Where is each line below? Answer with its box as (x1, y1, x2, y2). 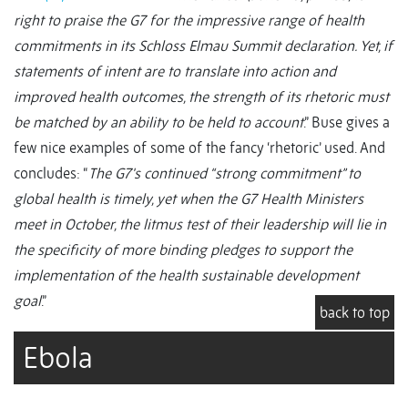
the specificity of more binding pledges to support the (14, 240, 352, 260)
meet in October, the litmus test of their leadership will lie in (14, 215, 386, 234)
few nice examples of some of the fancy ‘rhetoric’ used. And (14, 138, 385, 158)
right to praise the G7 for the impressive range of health (14, 11, 364, 30)
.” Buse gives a (303, 113, 390, 132)
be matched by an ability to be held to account (14, 113, 303, 132)
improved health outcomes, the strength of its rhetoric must (14, 87, 389, 107)
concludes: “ (14, 164, 88, 183)
